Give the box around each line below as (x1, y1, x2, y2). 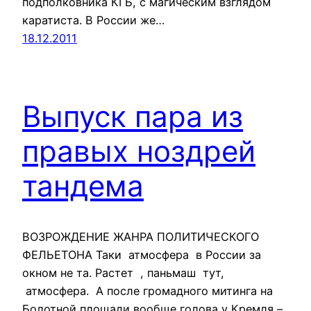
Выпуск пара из (22, 98, 243, 134)
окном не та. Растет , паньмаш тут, (22, 265, 224, 280)
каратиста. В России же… (22, 12, 165, 27)
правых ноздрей (22, 133, 255, 169)
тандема (22, 167, 144, 203)
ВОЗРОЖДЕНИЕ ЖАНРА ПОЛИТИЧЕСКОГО (22, 229, 259, 244)
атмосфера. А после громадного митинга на (22, 283, 273, 298)
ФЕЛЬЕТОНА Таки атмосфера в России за (22, 247, 261, 262)
